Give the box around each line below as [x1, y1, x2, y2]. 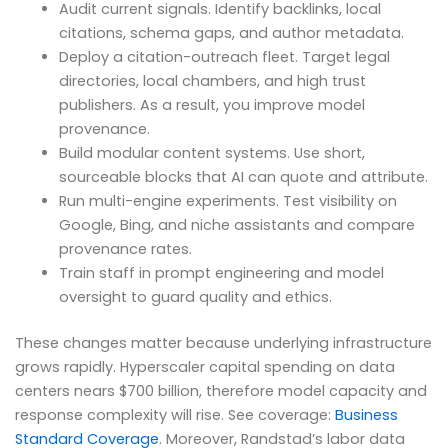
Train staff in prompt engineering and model [58, 263, 384, 284]
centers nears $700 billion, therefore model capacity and [15, 381, 427, 402]
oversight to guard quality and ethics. [58, 287, 332, 308]
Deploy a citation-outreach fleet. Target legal [58, 47, 390, 68]
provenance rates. [58, 239, 192, 260]
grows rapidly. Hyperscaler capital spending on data [15, 357, 395, 378]
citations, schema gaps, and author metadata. [58, 23, 404, 44]
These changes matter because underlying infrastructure [15, 333, 432, 354]
